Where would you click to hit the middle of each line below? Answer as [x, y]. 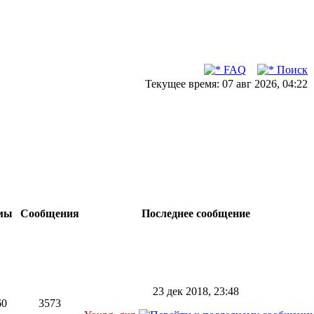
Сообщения [50, 213]
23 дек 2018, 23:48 [196, 291]
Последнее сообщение [196, 213]
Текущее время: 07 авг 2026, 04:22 [226, 84]
